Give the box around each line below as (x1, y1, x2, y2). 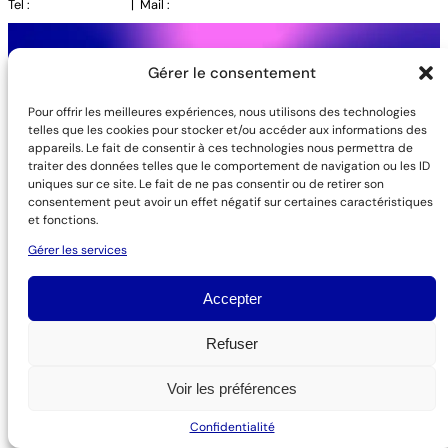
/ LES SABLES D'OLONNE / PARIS (97, 224, 274, 240)
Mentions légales (142, 252, 235, 268)
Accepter (202, 289, 262, 307)
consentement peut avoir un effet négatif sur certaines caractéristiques (28, 194, 433, 210)
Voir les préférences (167, 379, 297, 397)
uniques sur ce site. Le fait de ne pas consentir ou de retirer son (28, 176, 384, 192)
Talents (87, 252, 126, 268)
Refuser (206, 334, 258, 352)
